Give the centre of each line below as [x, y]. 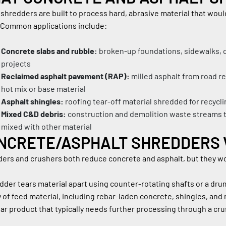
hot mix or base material [43, 89]
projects [16, 63]
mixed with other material [46, 126]
